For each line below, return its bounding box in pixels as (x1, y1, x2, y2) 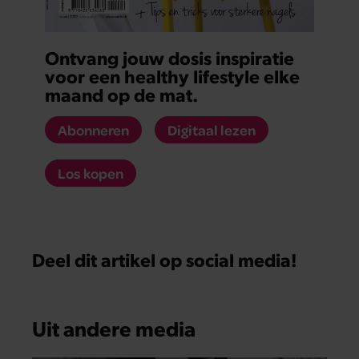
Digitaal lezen (167, 120, 256, 139)
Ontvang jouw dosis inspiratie (45, 44, 294, 70)
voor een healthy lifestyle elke (45, 63, 300, 88)
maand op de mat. (45, 81, 199, 107)
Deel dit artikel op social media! (32, 246, 297, 272)
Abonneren (58, 120, 129, 139)
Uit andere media (32, 314, 196, 342)
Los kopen (58, 163, 123, 182)
